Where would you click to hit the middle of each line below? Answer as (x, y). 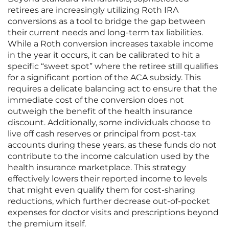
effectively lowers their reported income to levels (107, 179)
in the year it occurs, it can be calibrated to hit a (104, 55)
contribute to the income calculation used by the (109, 156)
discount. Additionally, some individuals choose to (109, 123)
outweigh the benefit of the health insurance (100, 111)
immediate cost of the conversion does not (96, 100)
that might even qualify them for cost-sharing (101, 190)
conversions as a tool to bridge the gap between (107, 21)
